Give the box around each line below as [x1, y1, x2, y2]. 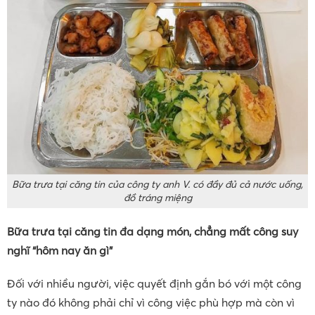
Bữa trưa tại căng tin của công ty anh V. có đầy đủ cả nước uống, [12, 178, 303, 191]
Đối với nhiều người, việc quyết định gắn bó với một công [7, 276, 302, 291]
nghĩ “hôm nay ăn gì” [7, 243, 112, 258]
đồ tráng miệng [123, 191, 192, 205]
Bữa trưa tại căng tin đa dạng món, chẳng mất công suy [7, 224, 298, 239]
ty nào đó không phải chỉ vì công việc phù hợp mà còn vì [7, 295, 295, 310]
